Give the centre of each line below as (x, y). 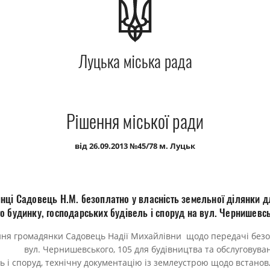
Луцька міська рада (135, 62)
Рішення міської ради (135, 122)
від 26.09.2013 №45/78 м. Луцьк (135, 146)
